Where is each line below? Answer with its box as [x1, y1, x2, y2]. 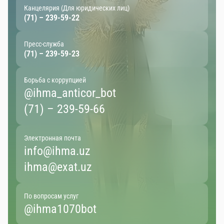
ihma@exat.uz [24, 159, 92, 174]
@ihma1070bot [24, 201, 96, 216]
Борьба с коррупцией [24, 75, 86, 84]
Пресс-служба [24, 39, 64, 48]
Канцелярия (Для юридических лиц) [24, 3, 129, 12]
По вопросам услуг [24, 191, 78, 200]
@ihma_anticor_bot [24, 85, 116, 100]
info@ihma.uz [24, 143, 90, 158]
